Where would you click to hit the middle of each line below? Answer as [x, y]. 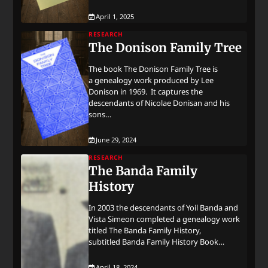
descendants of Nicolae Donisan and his [159, 103]
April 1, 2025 [115, 16]
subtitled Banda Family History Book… [157, 241]
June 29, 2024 [116, 139]
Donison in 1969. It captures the [146, 91]
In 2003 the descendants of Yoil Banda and [164, 207]
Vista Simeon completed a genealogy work [165, 219]
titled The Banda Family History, [145, 230]
